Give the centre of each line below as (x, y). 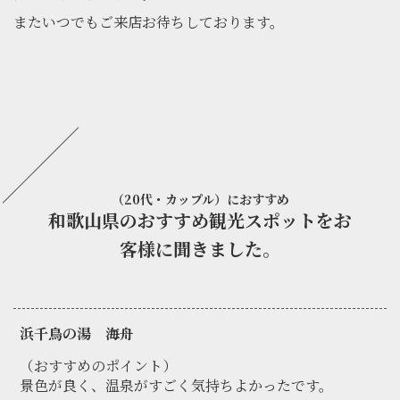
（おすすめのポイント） (98, 366)
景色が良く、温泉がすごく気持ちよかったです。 (176, 386)
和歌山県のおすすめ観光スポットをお (200, 221)
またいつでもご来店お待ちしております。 (149, 22)
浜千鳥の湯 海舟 (77, 334)
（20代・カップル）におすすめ (200, 200)
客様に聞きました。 (200, 249)
